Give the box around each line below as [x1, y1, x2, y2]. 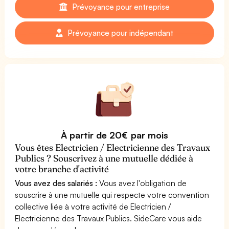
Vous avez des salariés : [15, 177, 98, 188]
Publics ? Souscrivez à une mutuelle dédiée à [15, 152, 194, 164]
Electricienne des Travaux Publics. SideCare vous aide [15, 213, 202, 223]
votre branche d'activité [15, 163, 109, 175]
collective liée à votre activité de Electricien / [15, 201, 171, 212]
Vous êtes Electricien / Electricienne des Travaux [15, 141, 211, 153]
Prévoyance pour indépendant [65, 27, 174, 38]
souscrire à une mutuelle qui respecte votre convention [15, 189, 210, 200]
